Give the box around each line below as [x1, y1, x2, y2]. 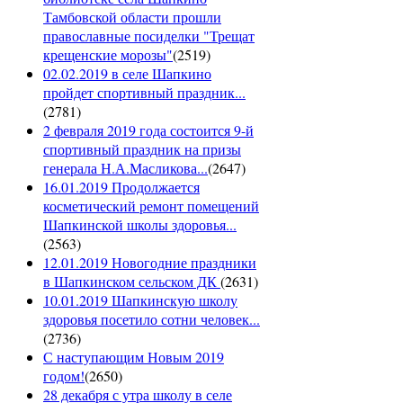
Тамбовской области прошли [43, 6, 221, 26]
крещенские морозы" [43, 44, 173, 64]
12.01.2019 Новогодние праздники [43, 252, 256, 272]
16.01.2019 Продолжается [43, 176, 200, 196]
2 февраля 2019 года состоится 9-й [43, 120, 254, 139]
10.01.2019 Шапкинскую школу [43, 290, 237, 309]
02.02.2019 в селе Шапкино [43, 63, 211, 83]
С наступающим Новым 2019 [43, 346, 224, 366]
